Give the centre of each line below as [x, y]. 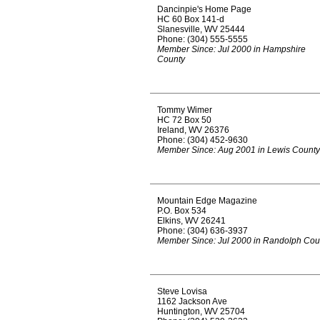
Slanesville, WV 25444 [201, 29]
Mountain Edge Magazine [207, 201]
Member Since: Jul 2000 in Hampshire [231, 49]
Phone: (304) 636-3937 [202, 231]
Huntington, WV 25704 [201, 311]
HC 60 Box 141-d [191, 19]
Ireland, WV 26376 [193, 130]
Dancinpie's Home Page [204, 9]
